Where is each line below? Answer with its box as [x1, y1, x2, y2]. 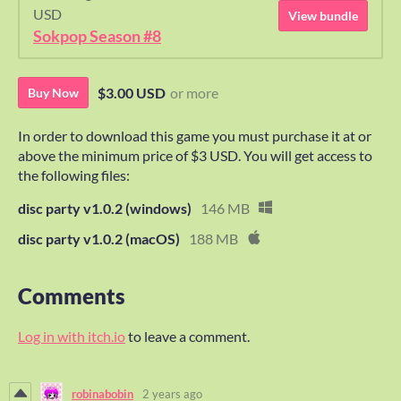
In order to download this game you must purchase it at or [18, 127, 371, 145]
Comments [18, 283, 125, 310]
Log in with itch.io [18, 328, 125, 346]
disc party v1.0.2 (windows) [18, 200, 192, 218]
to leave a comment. [125, 328, 250, 346]
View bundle [288, 7, 358, 23]
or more [170, 84, 218, 102]
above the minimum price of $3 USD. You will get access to [18, 147, 372, 165]
